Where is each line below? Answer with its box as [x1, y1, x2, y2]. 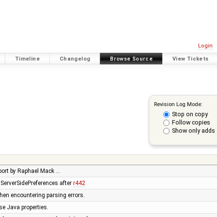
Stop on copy [171, 110, 208, 118]
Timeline [15, 55, 40, 62]
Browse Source [110, 55, 153, 62]
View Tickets [172, 55, 209, 62]
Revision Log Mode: [154, 100, 202, 108]
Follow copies [171, 119, 210, 126]
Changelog [59, 55, 91, 62]
